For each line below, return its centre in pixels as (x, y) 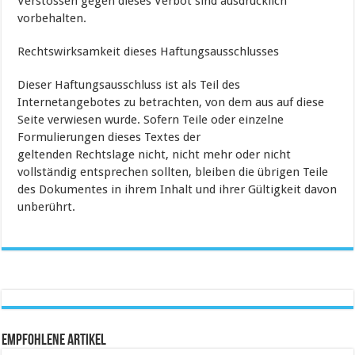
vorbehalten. (52, 19)
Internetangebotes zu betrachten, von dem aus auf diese (171, 103)
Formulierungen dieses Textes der (109, 137)
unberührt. (47, 207)
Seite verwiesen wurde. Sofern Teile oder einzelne (151, 120)
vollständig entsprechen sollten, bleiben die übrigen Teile (173, 172)
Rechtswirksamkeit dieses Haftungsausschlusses (149, 52)
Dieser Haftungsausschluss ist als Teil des (129, 85)
